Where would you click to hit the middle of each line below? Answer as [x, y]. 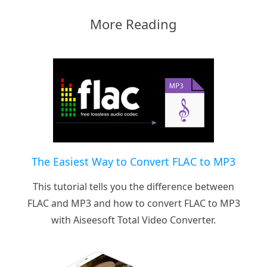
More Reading [133, 24]
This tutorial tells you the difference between [133, 186]
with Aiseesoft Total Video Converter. [133, 220]
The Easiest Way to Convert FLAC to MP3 [133, 161]
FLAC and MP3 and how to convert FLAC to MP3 [133, 203]
